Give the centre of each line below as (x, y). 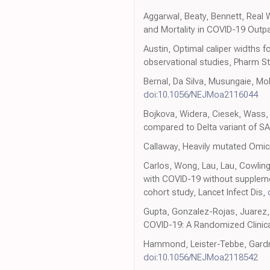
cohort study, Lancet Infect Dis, (206, 192)
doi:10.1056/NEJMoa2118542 (201, 257)
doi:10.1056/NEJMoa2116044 (201, 94)
